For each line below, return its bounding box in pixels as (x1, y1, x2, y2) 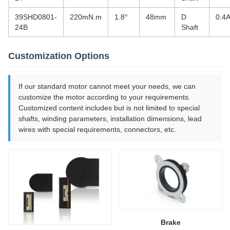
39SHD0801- (15, 13, 57, 21)
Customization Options (8, 51, 109, 61)
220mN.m (70, 13, 102, 21)
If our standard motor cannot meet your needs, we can (18, 82, 196, 90)
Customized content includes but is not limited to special (18, 104, 200, 112)
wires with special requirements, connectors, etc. (18, 125, 176, 133)
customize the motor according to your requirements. (18, 93, 190, 101)
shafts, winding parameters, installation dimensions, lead (18, 114, 202, 123)
